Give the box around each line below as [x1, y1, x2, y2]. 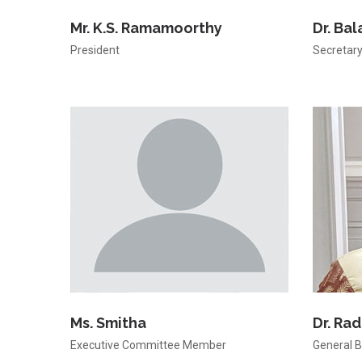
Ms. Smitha [70, 314, 146, 331]
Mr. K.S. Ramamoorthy [70, 19, 222, 36]
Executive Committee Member [70, 339, 226, 351]
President [70, 44, 120, 57]
